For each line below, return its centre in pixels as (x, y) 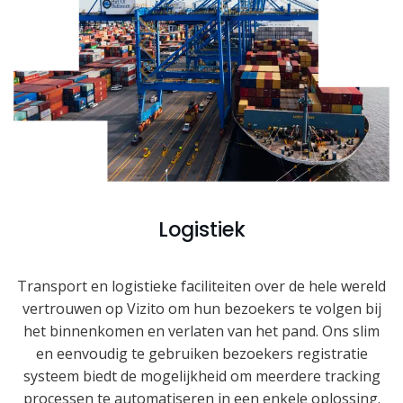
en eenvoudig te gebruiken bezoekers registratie (201, 353)
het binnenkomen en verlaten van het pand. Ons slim (201, 331)
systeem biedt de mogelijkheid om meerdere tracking (201, 376)
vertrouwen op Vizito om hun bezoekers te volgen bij (201, 308)
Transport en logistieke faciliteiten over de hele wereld (201, 286)
